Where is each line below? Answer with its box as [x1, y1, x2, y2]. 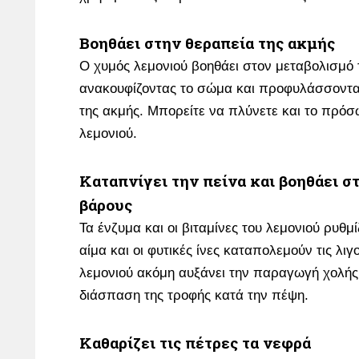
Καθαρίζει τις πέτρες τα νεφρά [79, 333, 311, 353]
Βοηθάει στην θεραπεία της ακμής [79, 33, 335, 53]
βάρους [79, 195, 132, 215]
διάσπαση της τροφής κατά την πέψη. [79, 288, 309, 303]
